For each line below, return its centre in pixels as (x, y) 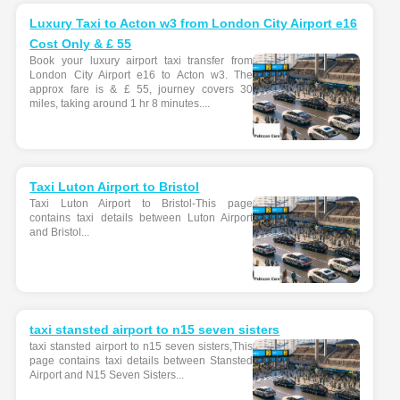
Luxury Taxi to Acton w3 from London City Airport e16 (194, 23)
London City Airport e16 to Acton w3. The (141, 75)
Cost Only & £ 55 (81, 44)
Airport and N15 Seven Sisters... (107, 375)
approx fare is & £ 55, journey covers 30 (141, 89)
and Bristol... (60, 232)
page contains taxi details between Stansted (141, 361)
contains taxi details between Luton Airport (141, 218)
